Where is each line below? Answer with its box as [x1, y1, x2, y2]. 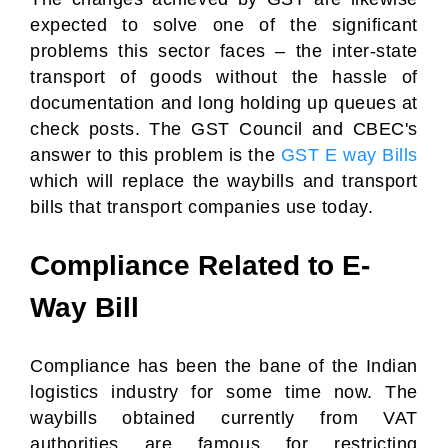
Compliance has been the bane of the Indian [30, 356, 418, 376]
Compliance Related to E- [30, 250, 370, 281]
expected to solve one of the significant [30, 15, 418, 35]
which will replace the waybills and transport [30, 171, 418, 191]
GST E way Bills [280, 145, 419, 165]
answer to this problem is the [30, 145, 281, 165]
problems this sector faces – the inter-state [30, 41, 418, 61]
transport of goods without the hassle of [30, 67, 418, 87]
